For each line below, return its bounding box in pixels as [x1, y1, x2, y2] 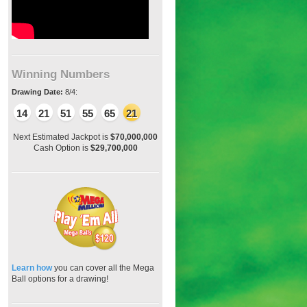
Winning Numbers [12, 68, 110, 81]
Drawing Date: [12, 88, 63, 96]
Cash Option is [33, 143, 90, 153]
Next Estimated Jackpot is [13, 132, 110, 142]
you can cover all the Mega [54, 263, 154, 273]
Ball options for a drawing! [12, 274, 108, 284]
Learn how [12, 263, 54, 273]
